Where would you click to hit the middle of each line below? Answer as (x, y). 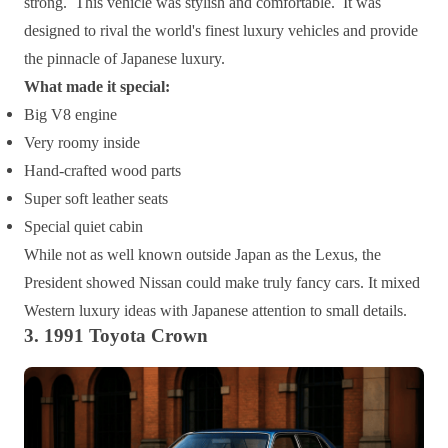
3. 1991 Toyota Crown (116, 336)
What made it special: (97, 87)
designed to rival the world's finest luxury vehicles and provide (221, 31)
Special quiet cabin (83, 227)
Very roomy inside (82, 143)
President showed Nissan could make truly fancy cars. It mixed (222, 283)
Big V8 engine (70, 115)
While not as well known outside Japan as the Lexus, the (202, 255)
